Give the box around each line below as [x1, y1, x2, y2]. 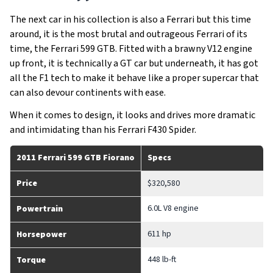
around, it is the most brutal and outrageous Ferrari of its [10, 27, 247, 41]
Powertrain [16, 203, 63, 215]
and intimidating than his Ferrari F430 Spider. [10, 123, 196, 136]
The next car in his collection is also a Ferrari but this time [10, 13, 251, 26]
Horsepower [16, 229, 66, 241]
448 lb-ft [147, 253, 176, 266]
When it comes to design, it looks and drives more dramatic [10, 108, 255, 122]
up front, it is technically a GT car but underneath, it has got [10, 57, 258, 70]
